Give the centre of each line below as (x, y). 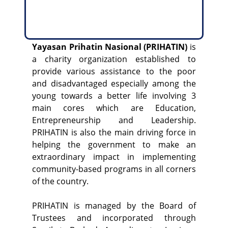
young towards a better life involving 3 (114, 96)
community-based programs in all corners (114, 169)
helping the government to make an (114, 145)
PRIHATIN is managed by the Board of (114, 206)
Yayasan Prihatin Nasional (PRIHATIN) (110, 47)
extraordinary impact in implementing (114, 157)
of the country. (61, 181)
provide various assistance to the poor (114, 72)
